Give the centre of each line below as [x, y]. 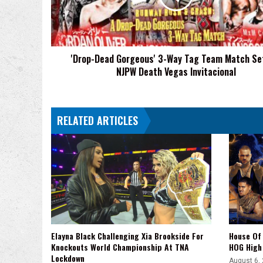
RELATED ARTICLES [97, 120]
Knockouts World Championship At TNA [120, 247]
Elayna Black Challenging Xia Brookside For [127, 236]
